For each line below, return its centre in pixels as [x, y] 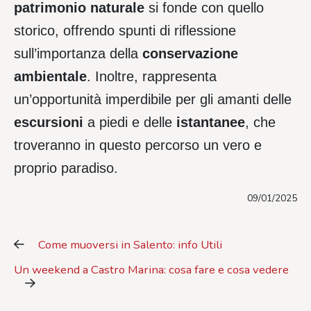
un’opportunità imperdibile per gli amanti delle [153, 100]
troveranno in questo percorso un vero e [138, 145]
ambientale [50, 77]
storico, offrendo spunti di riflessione [125, 31]
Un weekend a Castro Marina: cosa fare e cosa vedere [151, 270]
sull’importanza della [78, 54]
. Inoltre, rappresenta [152, 77]
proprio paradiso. [66, 168]
